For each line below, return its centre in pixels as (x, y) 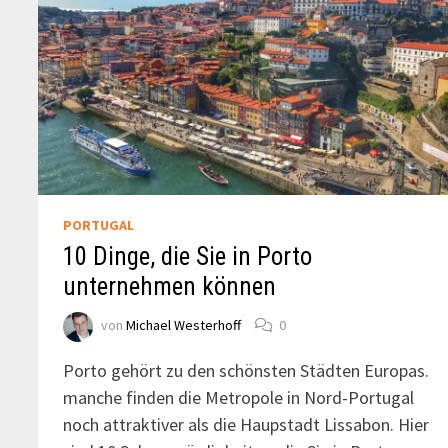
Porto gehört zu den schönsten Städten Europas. (246, 370)
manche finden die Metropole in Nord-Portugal (239, 397)
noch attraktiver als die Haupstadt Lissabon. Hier (246, 424)
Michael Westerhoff (184, 325)
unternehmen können (170, 286)
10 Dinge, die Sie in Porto (188, 256)
